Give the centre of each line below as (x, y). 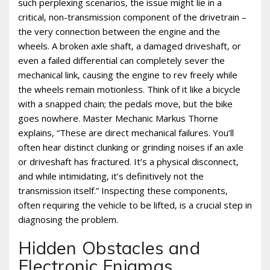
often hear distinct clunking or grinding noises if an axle (131, 147)
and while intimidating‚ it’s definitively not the (111, 176)
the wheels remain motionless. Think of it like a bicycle (129, 89)
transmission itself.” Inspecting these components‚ (123, 191)
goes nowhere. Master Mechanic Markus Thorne (118, 118)
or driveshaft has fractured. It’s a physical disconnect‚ (128, 162)
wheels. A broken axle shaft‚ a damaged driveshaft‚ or (130, 46)
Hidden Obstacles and (109, 248)
